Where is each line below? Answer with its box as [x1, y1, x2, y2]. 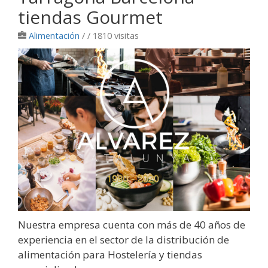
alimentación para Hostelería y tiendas [18, 248, 202, 262]
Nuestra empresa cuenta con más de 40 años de [18, 218, 245, 232]
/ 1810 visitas [87, 30, 139, 42]
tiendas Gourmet [18, 5, 163, 30]
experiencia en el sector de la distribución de [18, 233, 229, 247]
